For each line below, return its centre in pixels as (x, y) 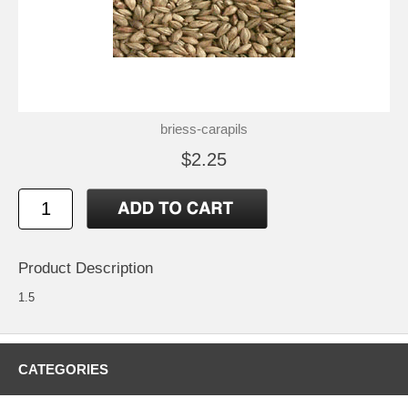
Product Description (86, 268)
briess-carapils (204, 128)
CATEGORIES (63, 369)
